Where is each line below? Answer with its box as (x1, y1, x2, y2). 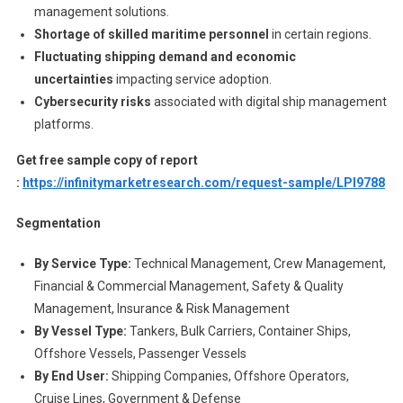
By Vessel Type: (33, 323, 127, 338)
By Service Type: (33, 255, 131, 271)
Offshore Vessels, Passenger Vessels (33, 345, 246, 361)
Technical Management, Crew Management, (130, 255, 386, 271)
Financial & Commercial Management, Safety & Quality (33, 278, 344, 293)
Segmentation (15, 215, 101, 230)
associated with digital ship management (150, 94, 387, 109)
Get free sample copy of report (15, 152, 198, 167)
